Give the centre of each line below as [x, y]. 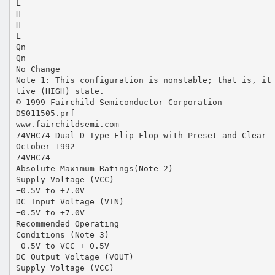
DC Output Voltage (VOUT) [75, 257]
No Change [38, 69]
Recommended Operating [67, 223]
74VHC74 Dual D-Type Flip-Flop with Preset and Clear [141, 135]
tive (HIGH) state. [60, 91]
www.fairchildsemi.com [67, 124]
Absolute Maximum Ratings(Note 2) [94, 168]
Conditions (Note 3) [62, 234]
